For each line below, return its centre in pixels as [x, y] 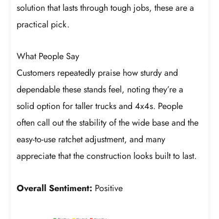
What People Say [48, 56]
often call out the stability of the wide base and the [108, 123]
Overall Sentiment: [55, 188]
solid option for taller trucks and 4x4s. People [100, 106]
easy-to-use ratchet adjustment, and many [91, 140]
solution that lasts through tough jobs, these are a [106, 8]
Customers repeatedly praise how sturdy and [98, 73]
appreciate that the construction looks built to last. [107, 156]
